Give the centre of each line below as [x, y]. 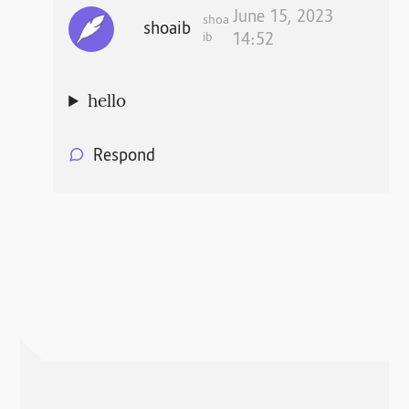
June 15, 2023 [282, 19]
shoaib [168, 30]
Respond [124, 157]
